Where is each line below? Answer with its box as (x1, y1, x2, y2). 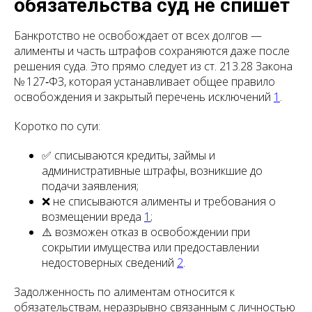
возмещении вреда (42, 209, 144, 225)
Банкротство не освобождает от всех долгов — (14, 28, 262, 44)
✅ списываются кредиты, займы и (42, 148, 215, 164)
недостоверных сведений (42, 255, 177, 271)
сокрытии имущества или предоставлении (42, 240, 259, 256)
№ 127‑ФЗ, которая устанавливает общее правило (14, 74, 275, 90)
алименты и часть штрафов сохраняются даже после (14, 43, 290, 59)
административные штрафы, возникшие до (42, 163, 263, 179)
